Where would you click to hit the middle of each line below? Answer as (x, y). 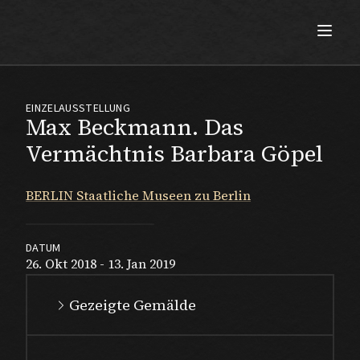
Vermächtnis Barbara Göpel (174, 153)
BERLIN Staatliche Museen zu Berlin (138, 195)
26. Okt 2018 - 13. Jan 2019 (100, 264)
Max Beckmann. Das (135, 127)
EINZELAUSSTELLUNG (78, 108)
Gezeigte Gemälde (133, 305)
